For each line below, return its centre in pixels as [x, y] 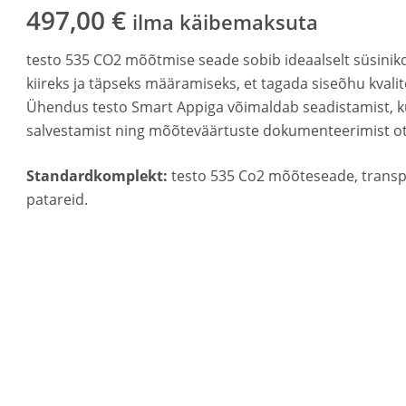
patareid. [58, 199]
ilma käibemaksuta [226, 22]
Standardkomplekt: [97, 176]
